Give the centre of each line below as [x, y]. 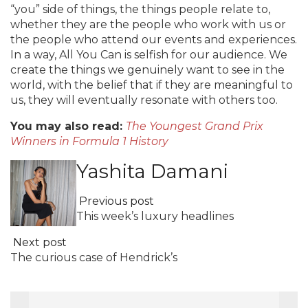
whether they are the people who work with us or [148, 24]
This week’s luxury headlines [155, 216]
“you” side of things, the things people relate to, [140, 9]
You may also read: [68, 126]
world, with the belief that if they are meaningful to [152, 85]
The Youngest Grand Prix [195, 126]
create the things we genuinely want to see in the [147, 70]
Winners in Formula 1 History [89, 141]
